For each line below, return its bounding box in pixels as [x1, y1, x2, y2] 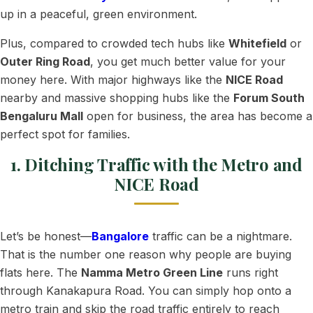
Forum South [233, 91, 305, 105]
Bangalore [92, 229, 149, 243]
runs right [223, 265, 278, 279]
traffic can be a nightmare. [149, 229, 292, 243]
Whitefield [228, 36, 286, 50]
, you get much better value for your [90, 54, 286, 68]
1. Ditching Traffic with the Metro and [10, 153, 303, 175]
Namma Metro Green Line [81, 265, 223, 279]
